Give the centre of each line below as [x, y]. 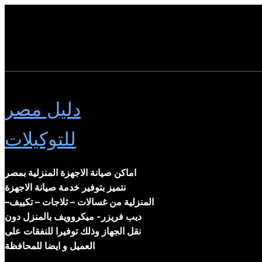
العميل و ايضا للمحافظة [50, 246]
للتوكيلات [40, 139]
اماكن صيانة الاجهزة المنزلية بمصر [70, 173]
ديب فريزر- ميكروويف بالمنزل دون [73, 216]
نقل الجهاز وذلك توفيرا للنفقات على [73, 231]
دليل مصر [43, 109]
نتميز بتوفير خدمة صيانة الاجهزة [65, 187]
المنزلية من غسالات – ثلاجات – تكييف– [79, 202]
